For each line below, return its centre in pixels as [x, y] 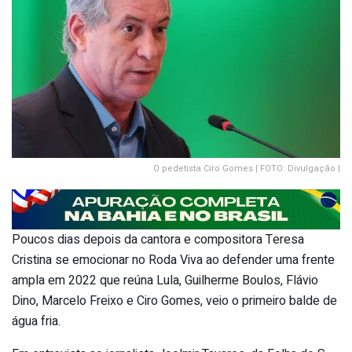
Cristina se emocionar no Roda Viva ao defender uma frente [173, 260]
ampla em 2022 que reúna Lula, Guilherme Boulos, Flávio [165, 281]
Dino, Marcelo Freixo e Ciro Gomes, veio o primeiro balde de [174, 301]
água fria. [36, 322]
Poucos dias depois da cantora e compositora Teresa [158, 240]
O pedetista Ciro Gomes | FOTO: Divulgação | [247, 168]
